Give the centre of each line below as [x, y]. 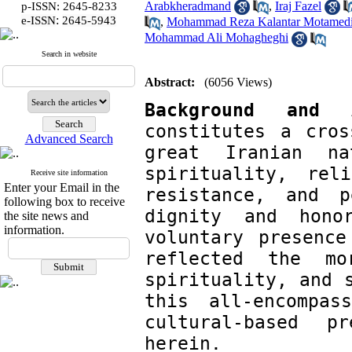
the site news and [46, 216]
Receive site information [69, 172]
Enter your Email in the [62, 187]
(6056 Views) [238, 82]
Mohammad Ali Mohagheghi [216, 38]
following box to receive [64, 202]
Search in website [69, 54]
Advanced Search [69, 139]
